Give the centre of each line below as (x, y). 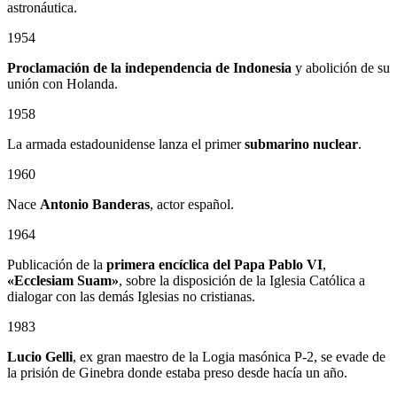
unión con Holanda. (62, 83)
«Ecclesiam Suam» (63, 280)
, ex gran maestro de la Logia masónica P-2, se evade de (229, 356)
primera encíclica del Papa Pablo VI (214, 264)
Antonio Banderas (95, 204)
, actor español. (192, 204)
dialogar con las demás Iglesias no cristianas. (131, 296)
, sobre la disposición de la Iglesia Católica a (242, 280)
